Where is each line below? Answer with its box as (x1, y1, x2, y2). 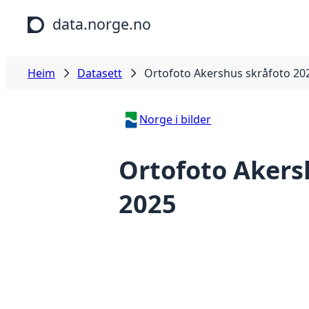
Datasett (77, 66, 122, 81)
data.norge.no (52, 14, 151, 34)
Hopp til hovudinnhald (6, 6, 122, 21)
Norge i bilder (139, 112, 212, 127)
